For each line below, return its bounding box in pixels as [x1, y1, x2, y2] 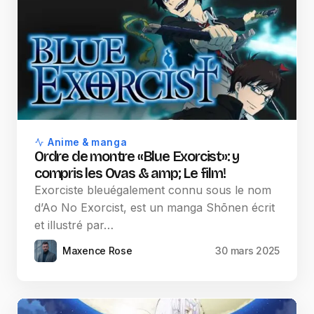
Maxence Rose [62, 245, 132, 257]
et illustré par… [34, 218, 114, 233]
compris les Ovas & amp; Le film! [34, 165, 226, 182]
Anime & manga [48, 137, 128, 149]
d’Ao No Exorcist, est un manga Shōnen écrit [34, 200, 275, 215]
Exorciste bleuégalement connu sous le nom [34, 183, 271, 198]
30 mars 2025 [215, 245, 280, 257]
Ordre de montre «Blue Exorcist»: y [34, 148, 240, 165]
